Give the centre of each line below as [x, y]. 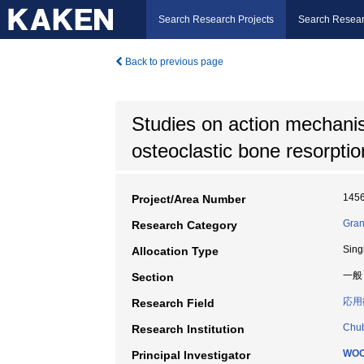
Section [153, 277]
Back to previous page [173, 62]
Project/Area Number [188, 199]
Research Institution [188, 329]
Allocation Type [175, 251]
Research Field [173, 303]
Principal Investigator [191, 355]
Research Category [184, 225]
